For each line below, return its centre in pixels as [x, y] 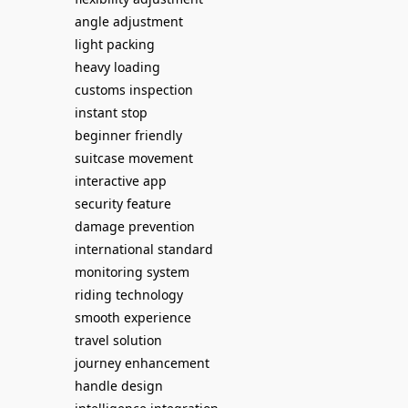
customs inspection [134, 90]
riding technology [129, 295]
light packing [115, 44]
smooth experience [133, 317]
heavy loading [117, 67]
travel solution [118, 340]
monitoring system [132, 272]
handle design [119, 386]
